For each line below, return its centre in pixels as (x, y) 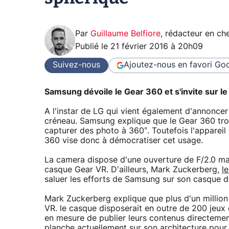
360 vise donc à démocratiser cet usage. (124, 141)
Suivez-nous (76, 65)
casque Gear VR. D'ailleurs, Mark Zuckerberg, (133, 170)
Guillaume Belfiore (125, 33)
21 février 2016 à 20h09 (157, 46)
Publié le (93, 46)
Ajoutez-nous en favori (168, 65)
